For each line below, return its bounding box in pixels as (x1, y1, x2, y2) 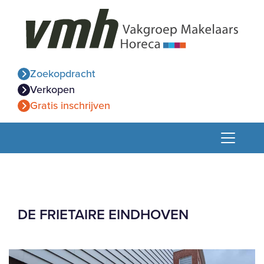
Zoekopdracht (29, 65, 95, 81)
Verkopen (29, 81, 75, 97)
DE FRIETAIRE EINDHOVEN (18, 203, 189, 225)
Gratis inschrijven (29, 97, 110, 113)
